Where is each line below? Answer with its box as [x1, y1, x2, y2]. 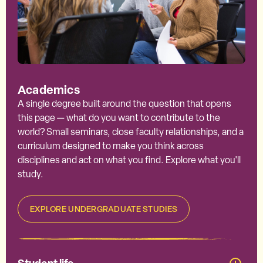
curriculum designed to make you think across [18, 139, 204, 152]
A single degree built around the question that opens [18, 97, 231, 110]
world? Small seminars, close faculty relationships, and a [18, 125, 244, 138]
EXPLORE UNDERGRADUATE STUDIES [30, 203, 178, 214]
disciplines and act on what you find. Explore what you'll [18, 153, 241, 166]
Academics [18, 81, 80, 97]
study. [18, 167, 43, 180]
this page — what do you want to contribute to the [18, 111, 220, 124]
